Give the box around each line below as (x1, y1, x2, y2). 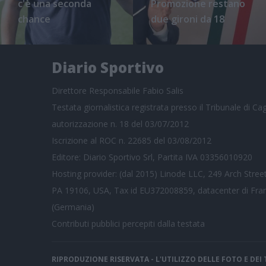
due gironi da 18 (151, 12, 224, 26)
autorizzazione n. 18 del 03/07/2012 (52, 118, 189, 129)
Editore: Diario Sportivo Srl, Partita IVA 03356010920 (52, 151, 252, 163)
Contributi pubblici (52, 217, 120, 229)
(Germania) (52, 201, 94, 213)
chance (18, 12, 50, 26)
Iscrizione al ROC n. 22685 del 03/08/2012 (52, 134, 211, 146)
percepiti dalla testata (120, 217, 205, 229)
